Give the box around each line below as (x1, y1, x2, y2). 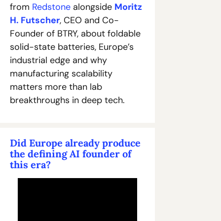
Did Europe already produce (10, 136, 141, 149)
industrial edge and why (10, 54, 107, 66)
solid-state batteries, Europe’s (10, 40, 134, 53)
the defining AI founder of (10, 147, 131, 160)
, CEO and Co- (60, 14, 119, 26)
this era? (10, 158, 51, 171)
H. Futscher (10, 14, 60, 26)
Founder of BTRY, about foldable (10, 27, 141, 39)
